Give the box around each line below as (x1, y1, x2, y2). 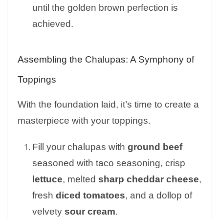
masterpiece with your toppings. (18, 115, 151, 126)
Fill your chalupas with (32, 142, 128, 153)
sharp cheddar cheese (98, 174, 199, 185)
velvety (32, 206, 65, 217)
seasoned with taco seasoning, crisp (32, 158, 185, 169)
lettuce (32, 174, 63, 185)
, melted (63, 174, 98, 185)
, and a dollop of (125, 190, 192, 201)
